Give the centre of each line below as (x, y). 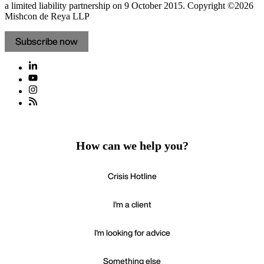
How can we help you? (132, 146)
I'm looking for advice (132, 233)
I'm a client (132, 204)
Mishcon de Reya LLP (47, 16)
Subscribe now (47, 42)
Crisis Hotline (132, 176)
